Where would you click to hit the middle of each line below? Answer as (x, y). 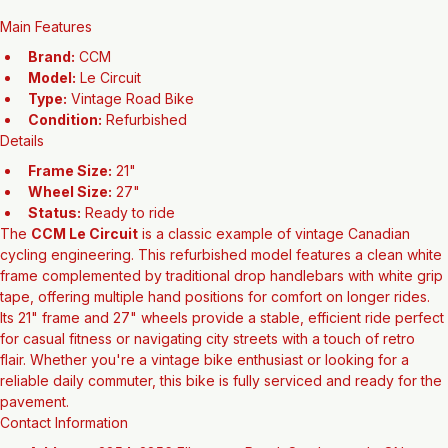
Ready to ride (128, 243)
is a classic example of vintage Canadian (276, 264)
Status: (54, 243)
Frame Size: (70, 201)
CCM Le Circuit (84, 264)
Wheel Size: (70, 222)
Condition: (65, 150)
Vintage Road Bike (130, 129)
